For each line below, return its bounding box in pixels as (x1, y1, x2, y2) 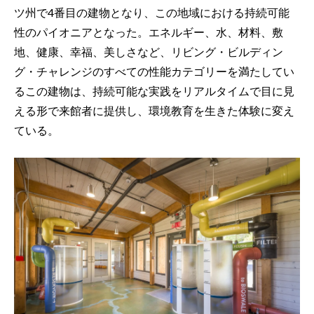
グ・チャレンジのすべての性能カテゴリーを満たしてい (14, 64, 294, 78)
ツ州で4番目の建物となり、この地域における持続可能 (14, 5, 289, 19)
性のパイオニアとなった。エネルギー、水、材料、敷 (14, 25, 283, 39)
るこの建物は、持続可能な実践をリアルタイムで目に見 (14, 83, 294, 97)
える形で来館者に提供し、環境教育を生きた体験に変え (14, 103, 294, 117)
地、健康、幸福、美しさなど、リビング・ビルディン (14, 44, 283, 58)
